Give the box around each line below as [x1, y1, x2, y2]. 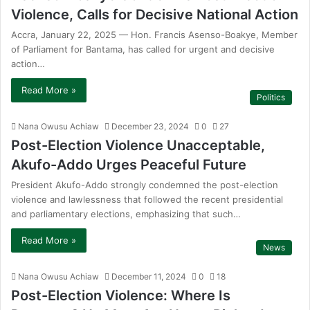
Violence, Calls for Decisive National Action [11, 6, 298, 23]
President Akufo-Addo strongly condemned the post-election [11, 179, 278, 190]
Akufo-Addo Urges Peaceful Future [11, 156, 246, 173]
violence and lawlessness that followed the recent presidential [11, 194, 283, 205]
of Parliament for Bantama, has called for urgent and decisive [11, 44, 275, 55]
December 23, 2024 [111, 121, 189, 131]
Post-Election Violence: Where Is [11, 287, 230, 304]
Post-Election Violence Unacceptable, [11, 137, 265, 154]
